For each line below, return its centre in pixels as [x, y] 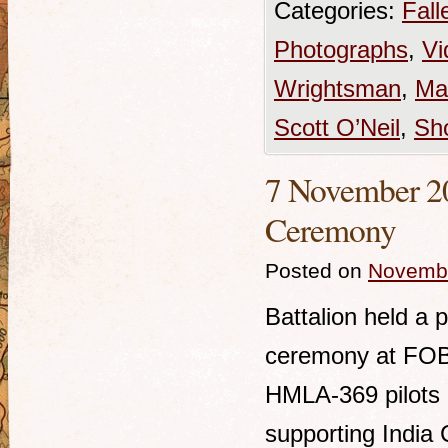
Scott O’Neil [337, 127]
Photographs [341, 49]
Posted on [313, 270]
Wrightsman [337, 88]
